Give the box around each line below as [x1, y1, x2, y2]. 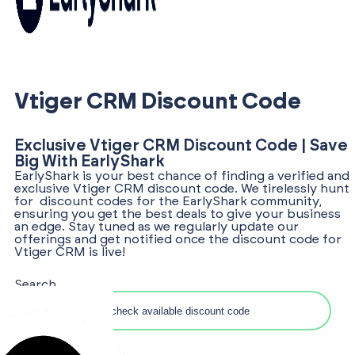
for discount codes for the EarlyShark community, [14, 195, 322, 208]
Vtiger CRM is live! [14, 246, 125, 258]
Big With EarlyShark [14, 154, 164, 170]
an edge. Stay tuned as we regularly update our [14, 220, 299, 233]
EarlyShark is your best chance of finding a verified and [14, 170, 349, 182]
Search [14, 278, 56, 291]
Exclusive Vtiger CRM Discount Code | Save [14, 138, 348, 154]
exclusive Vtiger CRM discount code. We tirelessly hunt [14, 182, 349, 195]
